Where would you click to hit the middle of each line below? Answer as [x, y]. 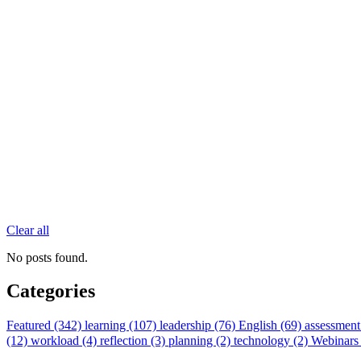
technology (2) [272, 341]
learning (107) [122, 326]
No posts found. [47, 257]
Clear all [28, 230]
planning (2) [201, 341]
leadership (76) [199, 326]
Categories [51, 291]
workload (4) [65, 341]
